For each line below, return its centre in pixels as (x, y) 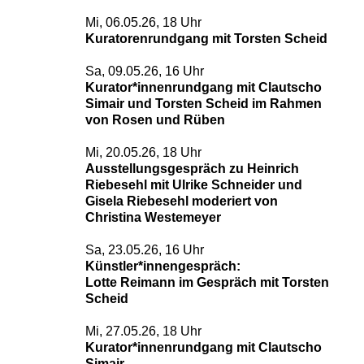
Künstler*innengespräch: (162, 266)
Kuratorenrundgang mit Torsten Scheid (206, 39)
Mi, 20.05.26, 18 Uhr (143, 152)
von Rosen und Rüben (156, 120)
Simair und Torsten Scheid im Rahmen (203, 104)
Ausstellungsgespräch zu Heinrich (192, 169)
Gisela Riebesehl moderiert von (181, 201)
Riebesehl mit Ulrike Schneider (181, 185)
